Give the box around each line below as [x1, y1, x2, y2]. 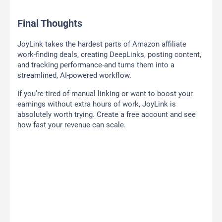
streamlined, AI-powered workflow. [17, 71, 131, 80]
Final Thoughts [17, 17, 82, 30]
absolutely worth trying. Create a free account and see [17, 110, 196, 119]
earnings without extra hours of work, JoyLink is [17, 100, 176, 109]
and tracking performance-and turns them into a [17, 60, 174, 70]
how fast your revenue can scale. [17, 120, 126, 130]
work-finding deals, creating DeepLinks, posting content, [17, 50, 201, 59]
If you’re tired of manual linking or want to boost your [17, 89, 193, 99]
